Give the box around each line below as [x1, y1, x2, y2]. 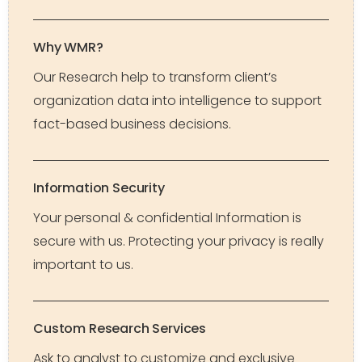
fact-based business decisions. [33, 115, 231, 133]
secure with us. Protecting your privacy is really [33, 232, 324, 250]
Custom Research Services [33, 319, 207, 338]
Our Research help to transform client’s [33, 68, 277, 86]
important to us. [33, 255, 133, 274]
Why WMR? [33, 38, 103, 57]
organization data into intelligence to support [33, 91, 322, 110]
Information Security [33, 179, 165, 197]
